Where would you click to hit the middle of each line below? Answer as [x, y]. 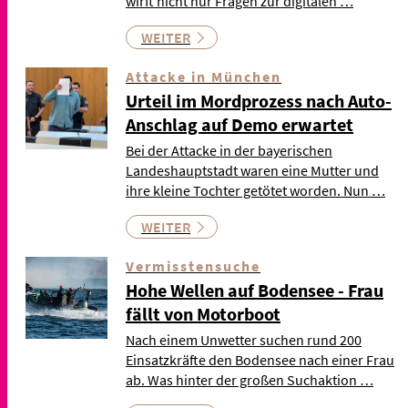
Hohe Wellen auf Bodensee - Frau [255, 290]
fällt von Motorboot [203, 313]
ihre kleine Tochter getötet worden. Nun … [255, 190]
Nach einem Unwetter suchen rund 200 [244, 339]
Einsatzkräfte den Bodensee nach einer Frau [260, 359]
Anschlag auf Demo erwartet [240, 124]
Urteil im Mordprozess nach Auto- [259, 100]
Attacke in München [204, 76]
